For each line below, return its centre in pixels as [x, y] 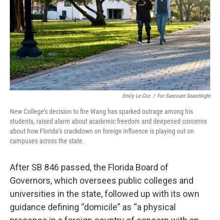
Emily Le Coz [136, 96]
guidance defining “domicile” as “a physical [93, 207]
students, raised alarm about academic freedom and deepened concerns [108, 121]
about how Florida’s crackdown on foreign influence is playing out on [102, 131]
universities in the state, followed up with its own [105, 193]
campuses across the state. [47, 141]
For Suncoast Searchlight [184, 96]
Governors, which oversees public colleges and [102, 180]
